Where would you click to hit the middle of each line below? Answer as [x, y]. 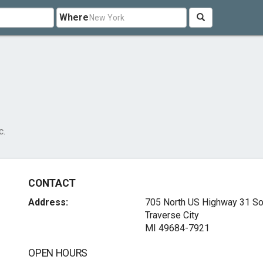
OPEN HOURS [58, 253]
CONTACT [52, 183]
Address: [48, 202]
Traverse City [172, 215]
